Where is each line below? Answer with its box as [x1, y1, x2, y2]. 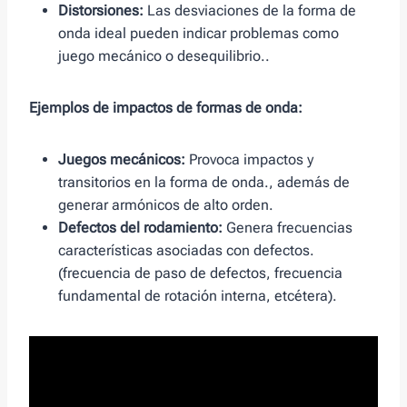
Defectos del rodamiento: [58, 219, 223, 237]
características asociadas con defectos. [58, 242, 314, 260]
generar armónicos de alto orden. [58, 196, 273, 214]
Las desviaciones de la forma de [144, 2, 356, 20]
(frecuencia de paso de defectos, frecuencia [58, 264, 342, 283]
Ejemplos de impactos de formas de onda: [29, 99, 303, 117]
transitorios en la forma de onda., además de [58, 174, 350, 192]
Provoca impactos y [185, 151, 313, 169]
